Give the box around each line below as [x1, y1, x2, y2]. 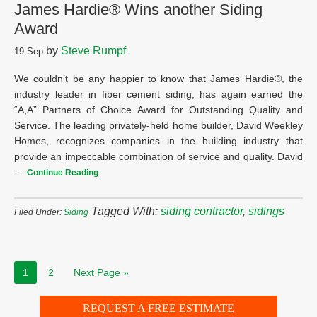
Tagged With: [91, 205, 161, 217]
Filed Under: [14, 207, 64, 217]
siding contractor [161, 205, 243, 217]
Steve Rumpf [61, 45, 126, 57]
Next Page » [74, 267, 129, 278]
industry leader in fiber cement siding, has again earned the [14, 88, 303, 100]
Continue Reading [27, 168, 98, 178]
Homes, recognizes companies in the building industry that [14, 135, 303, 146]
